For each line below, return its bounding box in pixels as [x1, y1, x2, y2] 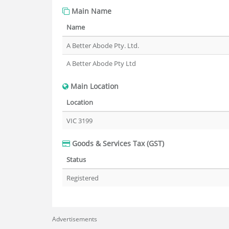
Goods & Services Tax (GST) [70, 139, 164, 148]
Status [66, 155, 86, 164]
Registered [66, 173, 99, 182]
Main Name [70, 6, 111, 16]
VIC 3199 [66, 116, 93, 125]
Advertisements [52, 215, 97, 223]
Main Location [68, 81, 119, 91]
